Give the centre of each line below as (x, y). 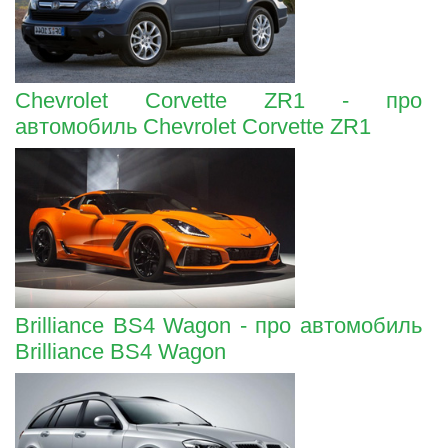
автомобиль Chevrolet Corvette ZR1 (193, 126)
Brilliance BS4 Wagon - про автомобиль (218, 325)
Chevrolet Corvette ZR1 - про (218, 100)
